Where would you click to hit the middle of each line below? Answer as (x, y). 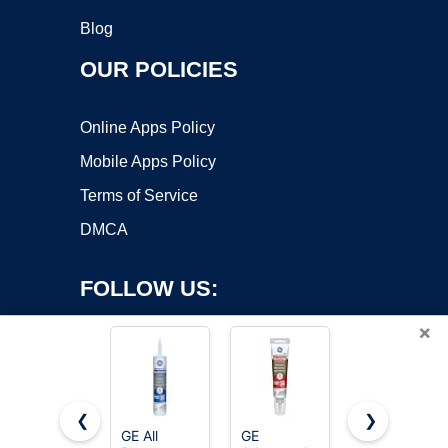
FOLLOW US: (149, 288)
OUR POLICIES (159, 69)
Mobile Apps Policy (148, 161)
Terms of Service (139, 195)
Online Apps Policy (147, 127)
